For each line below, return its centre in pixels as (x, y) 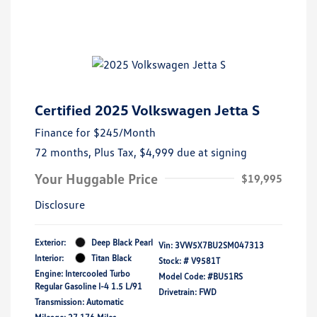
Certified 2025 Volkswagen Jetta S (147, 109)
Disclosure (60, 204)
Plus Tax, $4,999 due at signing (171, 152)
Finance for (63, 132)
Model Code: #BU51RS (201, 276)
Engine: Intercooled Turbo (82, 273)
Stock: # (174, 260)
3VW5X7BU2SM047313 (219, 245)
